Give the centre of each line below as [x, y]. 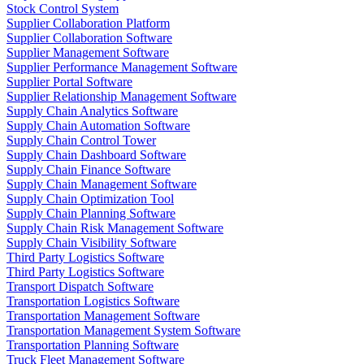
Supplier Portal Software [69, 82]
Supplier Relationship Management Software [121, 97]
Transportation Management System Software [123, 331]
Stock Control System [63, 9]
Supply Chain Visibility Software [91, 243]
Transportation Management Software [103, 316]
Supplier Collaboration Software [89, 38]
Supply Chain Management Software [102, 184]
